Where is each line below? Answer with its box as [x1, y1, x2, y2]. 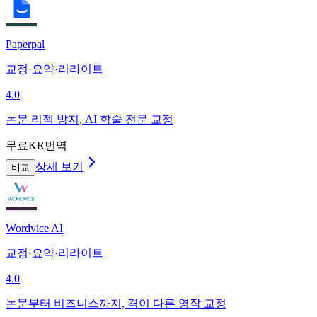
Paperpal [6, 38, 45, 50]
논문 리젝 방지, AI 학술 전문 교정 [6, 113, 173, 125]
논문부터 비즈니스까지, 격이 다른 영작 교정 [6, 296, 226, 309]
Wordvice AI [6, 221, 63, 234]
